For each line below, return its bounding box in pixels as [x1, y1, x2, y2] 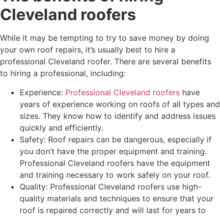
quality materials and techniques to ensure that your [20, 193, 214, 203]
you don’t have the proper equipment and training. [20, 146, 207, 156]
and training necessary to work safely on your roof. [20, 169, 210, 180]
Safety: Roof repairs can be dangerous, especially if [20, 134, 212, 144]
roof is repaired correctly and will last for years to [20, 205, 206, 215]
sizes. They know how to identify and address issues [20, 110, 216, 121]
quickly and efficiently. [20, 122, 103, 133]
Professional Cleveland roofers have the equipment [20, 158, 210, 168]
